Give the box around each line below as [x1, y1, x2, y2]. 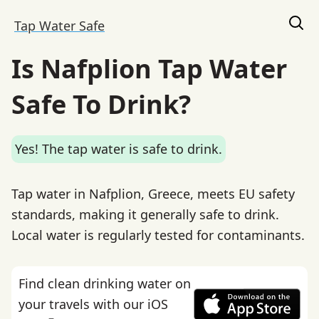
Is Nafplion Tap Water [11, 51, 287, 86]
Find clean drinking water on [19, 274, 191, 292]
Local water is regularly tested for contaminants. [11, 226, 305, 244]
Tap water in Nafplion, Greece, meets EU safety [11, 184, 295, 202]
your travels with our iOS [19, 295, 168, 313]
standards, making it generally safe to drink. [11, 205, 279, 223]
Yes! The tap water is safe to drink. [15, 140, 222, 157]
